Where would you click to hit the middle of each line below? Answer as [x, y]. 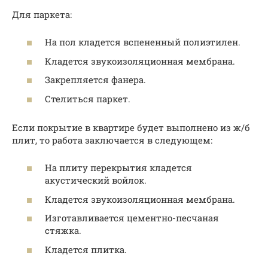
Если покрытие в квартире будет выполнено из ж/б [131, 127]
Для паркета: [42, 14]
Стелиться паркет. [88, 98]
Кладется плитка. [86, 249]
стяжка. [63, 231]
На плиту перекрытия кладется [118, 168]
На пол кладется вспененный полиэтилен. [143, 42]
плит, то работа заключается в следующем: [112, 140]
